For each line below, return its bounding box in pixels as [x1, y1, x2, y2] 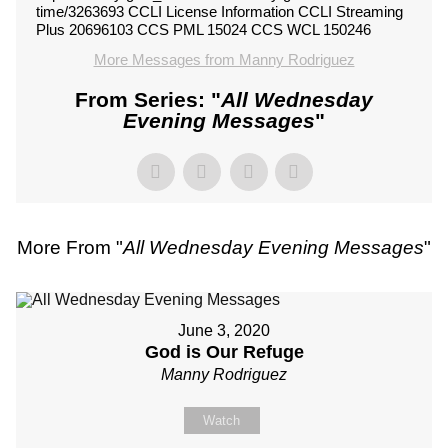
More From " [17, 237, 123, 258]
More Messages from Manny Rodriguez [93, 51, 355, 68]
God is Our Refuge [144, 342, 304, 362]
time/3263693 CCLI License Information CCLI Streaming [36, 3, 403, 20]
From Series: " [75, 88, 221, 111]
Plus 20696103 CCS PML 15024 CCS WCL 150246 [36, 21, 371, 38]
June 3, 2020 [178, 322, 270, 339]
